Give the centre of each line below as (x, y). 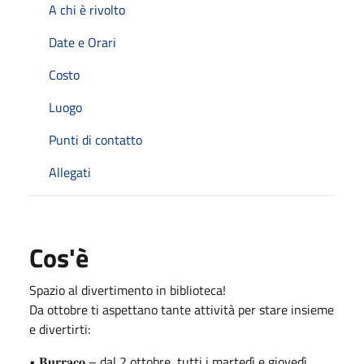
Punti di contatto (95, 139)
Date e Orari (82, 42)
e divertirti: (60, 329)
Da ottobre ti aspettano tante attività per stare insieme (182, 309)
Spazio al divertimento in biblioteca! (128, 290)
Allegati (70, 172)
